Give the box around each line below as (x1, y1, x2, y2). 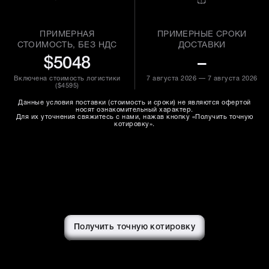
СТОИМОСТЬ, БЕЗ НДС (17, 41, 117, 49)
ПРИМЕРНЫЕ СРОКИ (157, 31, 247, 38)
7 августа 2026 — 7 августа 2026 (147, 76, 258, 82)
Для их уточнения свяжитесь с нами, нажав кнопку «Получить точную (16, 114, 253, 120)
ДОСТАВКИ (178, 41, 226, 49)
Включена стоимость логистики (13, 76, 121, 82)
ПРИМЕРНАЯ (40, 31, 95, 38)
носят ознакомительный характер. (76, 107, 193, 113)
